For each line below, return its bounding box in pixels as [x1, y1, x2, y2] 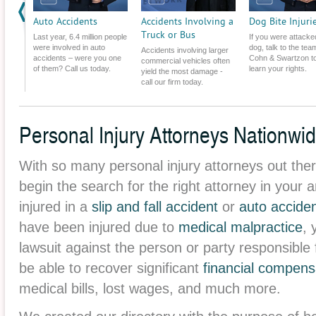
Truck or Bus [141, 29, 195, 41]
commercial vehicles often [141, 56, 230, 65]
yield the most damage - [141, 67, 223, 75]
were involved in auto [33, 43, 105, 51]
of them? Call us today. [33, 64, 111, 73]
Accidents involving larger [141, 46, 229, 54]
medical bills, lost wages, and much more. [19, 281, 281, 296]
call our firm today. [141, 78, 203, 86]
